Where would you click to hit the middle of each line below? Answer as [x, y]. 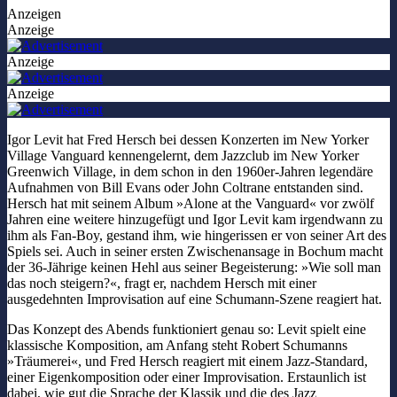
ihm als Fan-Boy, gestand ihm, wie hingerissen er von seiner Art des [197, 235]
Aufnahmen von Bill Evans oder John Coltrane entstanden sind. [185, 187]
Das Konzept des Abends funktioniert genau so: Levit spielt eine [187, 329]
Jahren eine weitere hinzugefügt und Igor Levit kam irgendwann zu [195, 219]
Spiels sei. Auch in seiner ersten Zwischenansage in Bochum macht [195, 251]
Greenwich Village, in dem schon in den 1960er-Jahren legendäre [190, 171]
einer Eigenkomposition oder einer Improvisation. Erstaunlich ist [187, 377]
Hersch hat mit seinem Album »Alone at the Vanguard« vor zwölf [191, 203]
